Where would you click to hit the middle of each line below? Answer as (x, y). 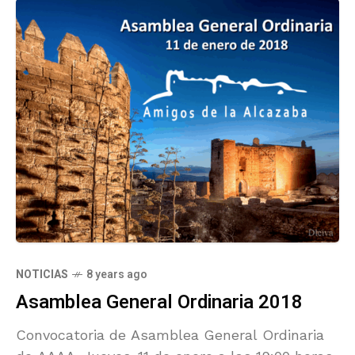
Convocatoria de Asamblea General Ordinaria (170, 334)
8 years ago (117, 274)
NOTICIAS (42, 274)
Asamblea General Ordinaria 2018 (159, 302)
